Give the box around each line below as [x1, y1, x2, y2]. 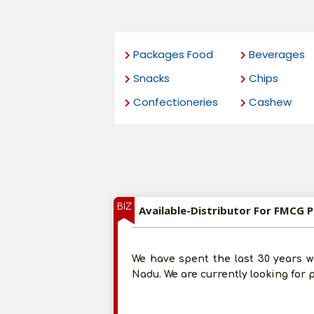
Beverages [245, 47, 305, 62]
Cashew [245, 95, 292, 109]
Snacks [130, 71, 170, 86]
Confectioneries [130, 95, 218, 109]
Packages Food [130, 47, 213, 62]
